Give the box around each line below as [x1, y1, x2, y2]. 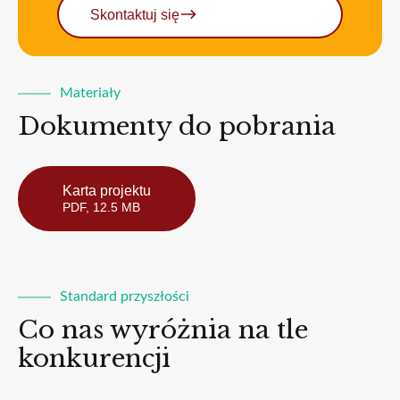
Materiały [60, 86, 121, 101]
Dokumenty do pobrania [18, 111, 336, 143]
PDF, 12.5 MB [62, 200, 140, 215]
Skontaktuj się [90, 6, 179, 22]
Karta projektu [62, 183, 151, 199]
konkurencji [18, 343, 171, 375]
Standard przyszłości [60, 289, 189, 304]
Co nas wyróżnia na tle [18, 314, 308, 346]
